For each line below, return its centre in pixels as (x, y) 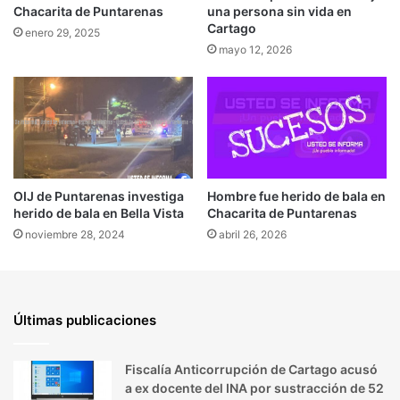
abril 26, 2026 (253, 234)
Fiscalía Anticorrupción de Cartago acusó (251, 369)
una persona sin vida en (279, 12)
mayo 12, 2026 (255, 50)
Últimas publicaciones (85, 320)
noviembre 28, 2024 (75, 234)
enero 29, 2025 (62, 33)
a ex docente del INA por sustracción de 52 (254, 387)
